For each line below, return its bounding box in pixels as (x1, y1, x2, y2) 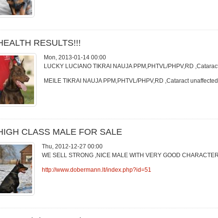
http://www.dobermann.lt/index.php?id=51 (42, 166, 151, 173)
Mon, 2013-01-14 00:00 (44, 54, 106, 61)
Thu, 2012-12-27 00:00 (42, 143, 103, 150)
